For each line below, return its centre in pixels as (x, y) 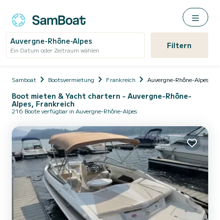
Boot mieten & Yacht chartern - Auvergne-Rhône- (102, 96)
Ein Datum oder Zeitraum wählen (55, 50)
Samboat (24, 79)
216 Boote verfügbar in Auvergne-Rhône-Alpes (74, 111)
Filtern (179, 45)
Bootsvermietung (71, 79)
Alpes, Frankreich (43, 104)
